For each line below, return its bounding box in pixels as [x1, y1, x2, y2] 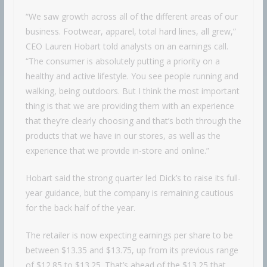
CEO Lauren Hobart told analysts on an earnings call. [25, 41, 228, 52]
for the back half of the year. [25, 202, 135, 214]
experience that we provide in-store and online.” [25, 145, 209, 157]
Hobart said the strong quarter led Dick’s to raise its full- [25, 172, 241, 184]
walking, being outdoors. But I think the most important [25, 85, 240, 97]
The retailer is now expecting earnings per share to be [25, 229, 233, 241]
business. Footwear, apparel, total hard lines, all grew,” [25, 26, 236, 38]
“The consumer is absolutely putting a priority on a [25, 55, 220, 67]
